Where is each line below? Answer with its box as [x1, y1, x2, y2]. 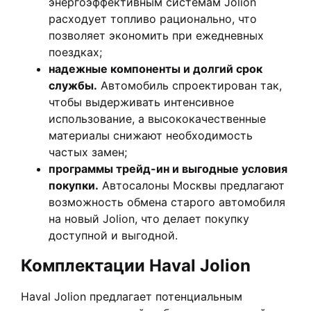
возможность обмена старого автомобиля [49, 195, 285, 210]
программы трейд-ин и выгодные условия [49, 162, 287, 176]
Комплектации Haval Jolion [21, 255, 251, 276]
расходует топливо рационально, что [49, 12, 257, 26]
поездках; [49, 45, 102, 60]
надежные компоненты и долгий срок [49, 62, 262, 76]
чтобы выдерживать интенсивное [49, 95, 234, 110]
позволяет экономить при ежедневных [49, 28, 264, 43]
